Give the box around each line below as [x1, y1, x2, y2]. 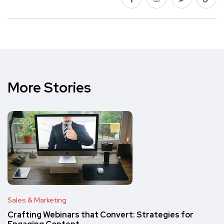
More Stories [7, 77, 91, 97]
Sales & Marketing [7, 195, 66, 204]
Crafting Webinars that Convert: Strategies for [7, 209, 193, 220]
